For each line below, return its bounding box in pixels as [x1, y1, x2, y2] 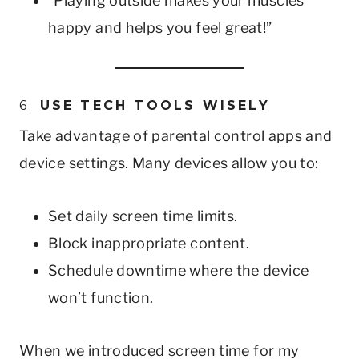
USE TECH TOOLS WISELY [39, 97, 270, 113]
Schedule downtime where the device [48, 261, 309, 279]
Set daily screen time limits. [48, 207, 238, 224]
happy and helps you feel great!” [48, 18, 272, 36]
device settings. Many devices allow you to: [19, 154, 319, 171]
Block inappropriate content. [48, 234, 250, 252]
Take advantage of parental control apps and [19, 127, 333, 144]
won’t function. [48, 288, 154, 306]
